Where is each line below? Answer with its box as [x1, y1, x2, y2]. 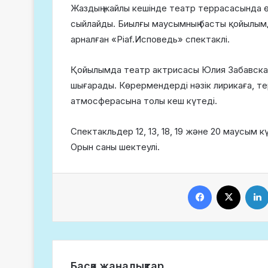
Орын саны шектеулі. [71, 141, 160, 153]
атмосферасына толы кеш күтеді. [71, 95, 217, 106]
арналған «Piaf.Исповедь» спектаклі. [71, 33, 230, 45]
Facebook [211, 180, 248, 190]
